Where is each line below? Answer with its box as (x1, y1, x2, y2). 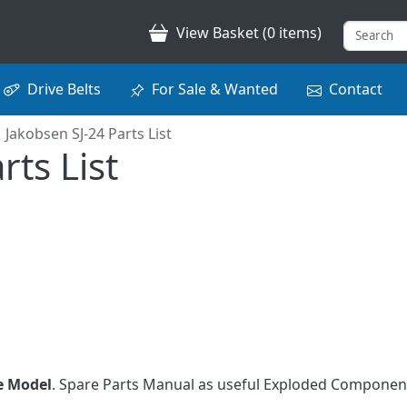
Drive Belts (26, 79, 101, 99)
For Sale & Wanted (151, 79, 278, 99)
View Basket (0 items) (176, 22, 322, 43)
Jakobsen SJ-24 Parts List (5, 123, 172, 144)
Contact (328, 79, 382, 99)
